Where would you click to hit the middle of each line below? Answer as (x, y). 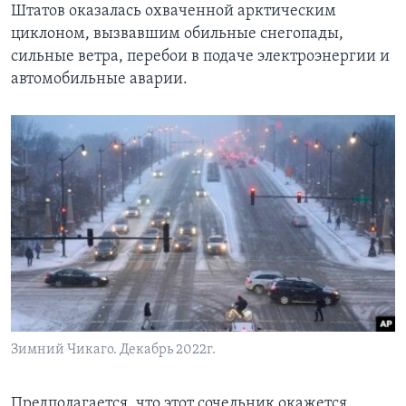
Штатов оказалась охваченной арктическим (174, 12)
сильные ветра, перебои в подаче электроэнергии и (200, 57)
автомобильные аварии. (99, 80)
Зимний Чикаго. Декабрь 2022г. (113, 350)
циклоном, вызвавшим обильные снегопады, (177, 34)
